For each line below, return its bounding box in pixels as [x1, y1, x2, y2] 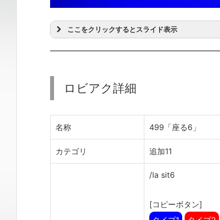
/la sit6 [149, 169, 175, 180]
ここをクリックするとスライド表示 [67, 25, 177, 33]
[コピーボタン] [149, 199, 202, 209]
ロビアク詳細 [64, 81, 137, 95]
